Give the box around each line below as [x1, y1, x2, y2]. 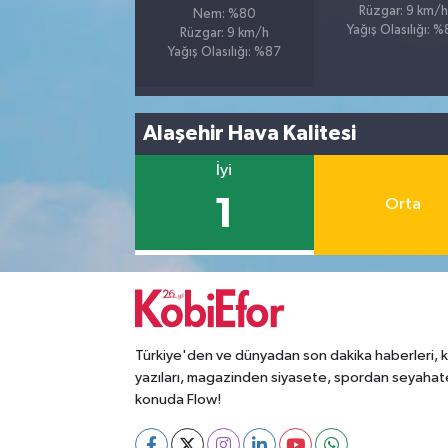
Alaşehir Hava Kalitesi [143, 123, 357, 145]
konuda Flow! [134, 392, 221, 408]
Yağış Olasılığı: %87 [167, 45, 281, 59]
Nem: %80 [192, 7, 256, 21]
